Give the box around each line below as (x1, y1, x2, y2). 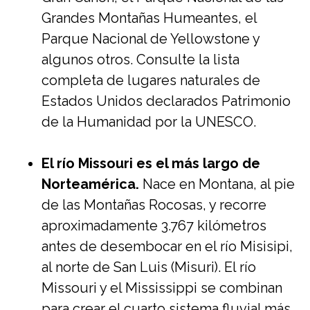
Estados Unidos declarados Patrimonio (42, 93, 291, 109)
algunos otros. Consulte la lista (42, 51, 239, 68)
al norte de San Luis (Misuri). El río (42, 259, 256, 275)
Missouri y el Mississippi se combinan (42, 280, 282, 296)
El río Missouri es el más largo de (42, 155, 260, 172)
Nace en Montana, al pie (139, 176, 295, 192)
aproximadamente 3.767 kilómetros (42, 217, 266, 234)
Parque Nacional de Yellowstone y (42, 30, 259, 47)
